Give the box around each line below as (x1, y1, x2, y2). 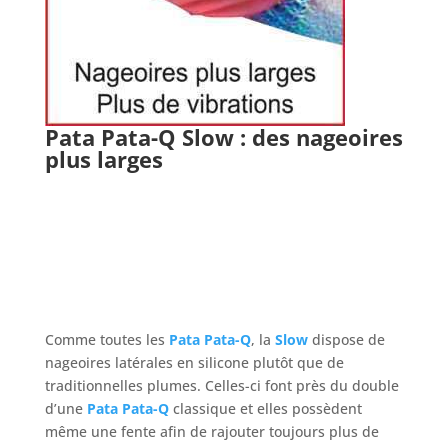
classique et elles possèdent (168, 398, 362, 418)
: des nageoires (233, 121, 403, 152)
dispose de (307, 329, 385, 349)
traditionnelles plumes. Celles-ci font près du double (44, 375, 399, 395)
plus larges (44, 143, 163, 174)
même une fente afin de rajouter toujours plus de (44, 421, 379, 441)
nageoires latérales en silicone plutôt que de (44, 352, 344, 372)
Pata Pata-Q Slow (44, 121, 234, 152)
